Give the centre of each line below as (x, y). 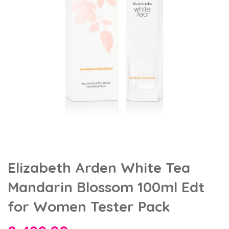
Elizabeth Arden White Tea (99, 167)
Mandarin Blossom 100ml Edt (106, 187)
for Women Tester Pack (89, 206)
